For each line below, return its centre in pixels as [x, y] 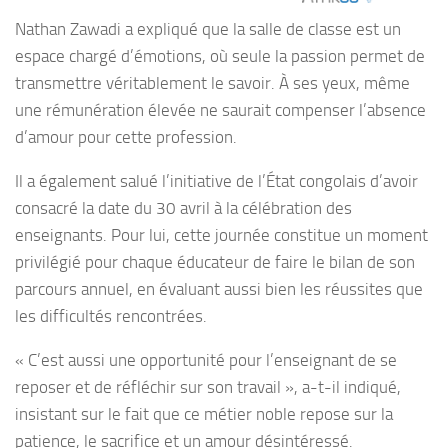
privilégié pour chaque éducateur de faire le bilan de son [215, 262]
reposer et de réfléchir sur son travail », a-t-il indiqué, [208, 386]
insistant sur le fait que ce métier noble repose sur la [204, 413]
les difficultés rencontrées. [111, 316]
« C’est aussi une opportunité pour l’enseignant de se [206, 359]
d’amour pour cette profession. [126, 137]
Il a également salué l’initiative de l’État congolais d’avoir [216, 181]
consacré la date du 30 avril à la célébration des [183, 208]
